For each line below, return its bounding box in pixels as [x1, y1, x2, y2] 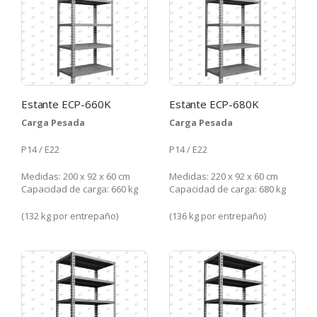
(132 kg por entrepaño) [21, 209, 118, 223]
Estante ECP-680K [169, 97, 259, 112]
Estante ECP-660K [21, 97, 111, 112]
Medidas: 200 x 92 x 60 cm [21, 170, 130, 183]
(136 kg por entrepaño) [169, 209, 266, 223]
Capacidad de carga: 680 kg [169, 183, 286, 196]
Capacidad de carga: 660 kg [21, 183, 138, 196]
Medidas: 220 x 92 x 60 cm [169, 170, 278, 183]
